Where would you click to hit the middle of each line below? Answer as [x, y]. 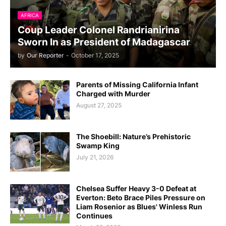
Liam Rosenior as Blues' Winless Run [139, 207]
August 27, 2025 [99, 105]
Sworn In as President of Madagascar [104, 42]
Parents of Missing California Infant [137, 84]
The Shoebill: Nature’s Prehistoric [133, 136]
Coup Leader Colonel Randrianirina [99, 30]
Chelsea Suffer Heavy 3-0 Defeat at [136, 188]
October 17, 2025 [95, 55]
